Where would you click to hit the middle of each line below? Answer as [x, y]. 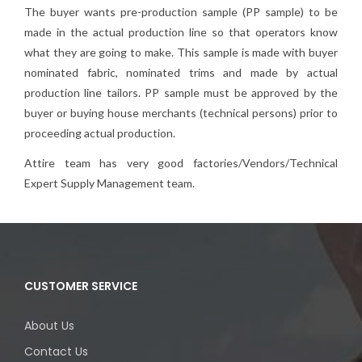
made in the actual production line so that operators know [181, 32]
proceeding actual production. [100, 133]
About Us [49, 326]
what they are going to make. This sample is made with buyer [181, 53]
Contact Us [56, 352]
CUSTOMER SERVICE [81, 286]
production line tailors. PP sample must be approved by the [181, 93]
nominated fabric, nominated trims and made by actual [181, 73]
